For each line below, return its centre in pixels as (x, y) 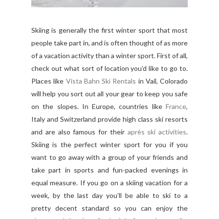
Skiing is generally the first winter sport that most (109, 30)
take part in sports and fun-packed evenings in (109, 170)
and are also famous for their (79, 131)
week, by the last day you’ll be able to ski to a (109, 195)
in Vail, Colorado (162, 81)
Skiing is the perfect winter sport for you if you (109, 144)
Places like (49, 81)
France (176, 106)
